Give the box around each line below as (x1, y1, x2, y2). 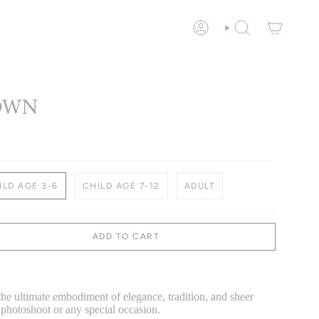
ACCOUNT (192, 26, 230, 36)
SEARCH (224, 26, 256, 36)
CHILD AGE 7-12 (82, 181, 160, 191)
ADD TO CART (92, 231, 160, 242)
